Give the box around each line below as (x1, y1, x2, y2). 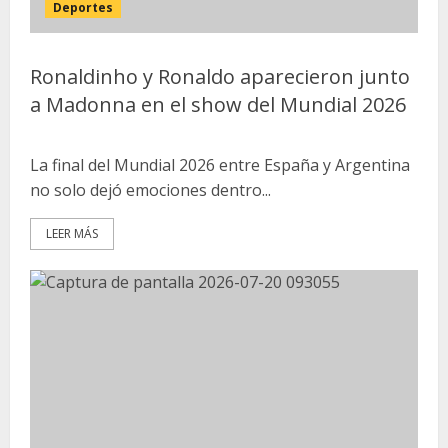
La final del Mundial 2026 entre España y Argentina (30, 154, 410, 176)
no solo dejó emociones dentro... (30, 179, 271, 201)
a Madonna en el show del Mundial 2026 (30, 91, 406, 118)
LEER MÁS (46, 225, 98, 242)
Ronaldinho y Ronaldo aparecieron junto (30, 63, 410, 90)
